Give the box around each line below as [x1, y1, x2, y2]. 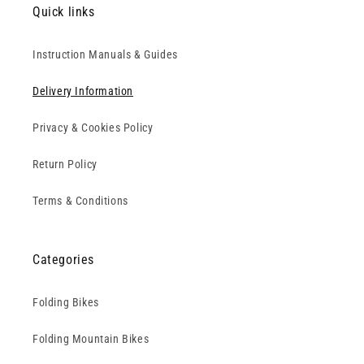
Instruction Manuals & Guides [32, 48, 178, 61]
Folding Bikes [32, 296, 99, 309]
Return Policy [32, 158, 97, 171]
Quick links [32, 4, 95, 19]
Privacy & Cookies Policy [32, 121, 154, 134]
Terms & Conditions [32, 194, 128, 207]
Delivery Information [32, 84, 133, 97]
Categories [32, 252, 94, 267]
